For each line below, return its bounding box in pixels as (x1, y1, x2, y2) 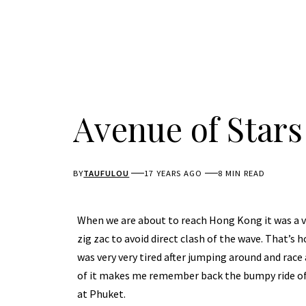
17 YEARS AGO (144, 167, 203, 178)
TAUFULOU (83, 167, 130, 178)
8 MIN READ (217, 167, 265, 178)
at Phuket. (76, 287, 126, 301)
